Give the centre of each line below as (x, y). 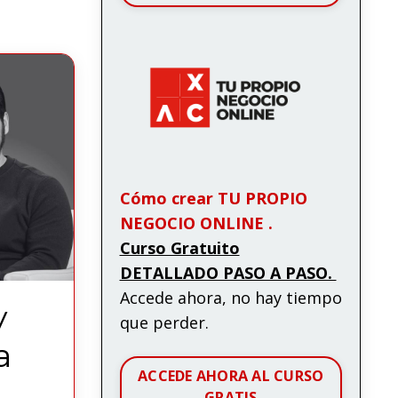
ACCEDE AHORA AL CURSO (231, 375)
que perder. (164, 322)
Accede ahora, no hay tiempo (231, 297)
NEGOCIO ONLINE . (196, 223)
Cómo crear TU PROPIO (213, 198)
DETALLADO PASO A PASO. (228, 272)
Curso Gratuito (179, 247)
